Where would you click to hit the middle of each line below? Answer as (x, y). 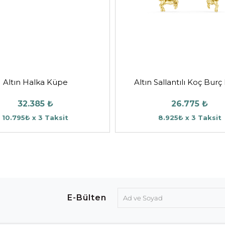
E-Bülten (87, 197)
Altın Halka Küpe (35, 82)
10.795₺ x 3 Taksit (35, 117)
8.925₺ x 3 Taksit (190, 117)
